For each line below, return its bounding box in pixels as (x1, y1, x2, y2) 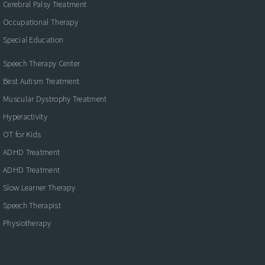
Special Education (3, 34, 64, 45)
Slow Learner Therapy (3, 182, 75, 193)
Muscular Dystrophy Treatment (3, 93, 107, 104)
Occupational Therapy (3, 16, 78, 27)
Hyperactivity (3, 111, 47, 122)
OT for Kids (3, 128, 41, 140)
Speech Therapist (3, 199, 61, 211)
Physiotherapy (3, 217, 51, 228)
